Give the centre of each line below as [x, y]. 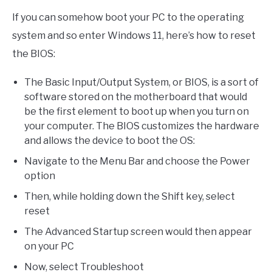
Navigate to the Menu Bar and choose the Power [137, 161]
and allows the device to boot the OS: [110, 141]
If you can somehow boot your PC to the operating [128, 18]
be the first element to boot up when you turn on [137, 112]
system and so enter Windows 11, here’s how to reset [134, 36]
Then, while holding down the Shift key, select [130, 197]
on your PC [49, 246]
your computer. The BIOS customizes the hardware [142, 126]
